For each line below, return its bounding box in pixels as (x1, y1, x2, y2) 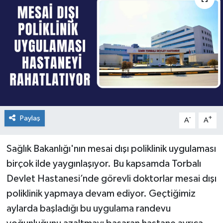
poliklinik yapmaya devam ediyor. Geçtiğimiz (6, 188, 196, 199)
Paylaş (19, 114, 40, 122)
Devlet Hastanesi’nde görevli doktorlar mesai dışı (6, 173, 217, 184)
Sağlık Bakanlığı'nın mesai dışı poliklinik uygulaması (6, 143, 216, 154)
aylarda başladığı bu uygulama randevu (6, 203, 171, 214)
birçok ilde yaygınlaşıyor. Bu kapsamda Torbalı (6, 158, 201, 169)
